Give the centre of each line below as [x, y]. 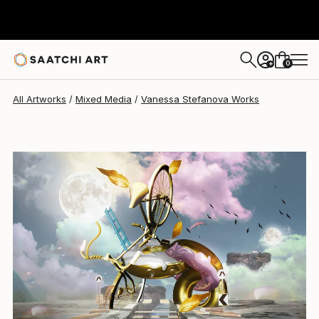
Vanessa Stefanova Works [200, 99]
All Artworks [40, 99]
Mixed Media [104, 99]
